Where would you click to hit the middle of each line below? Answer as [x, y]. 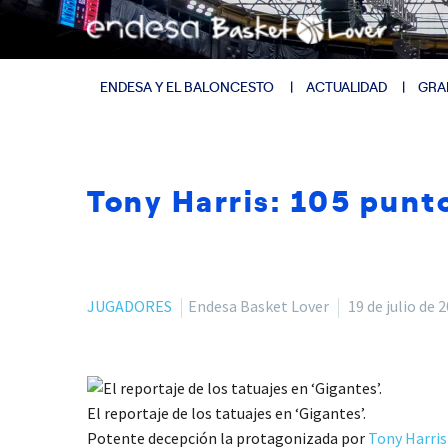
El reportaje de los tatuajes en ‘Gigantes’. [226, 412]
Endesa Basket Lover [258, 305]
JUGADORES [129, 305]
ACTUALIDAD [346, 85]
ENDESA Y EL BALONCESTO [187, 85]
